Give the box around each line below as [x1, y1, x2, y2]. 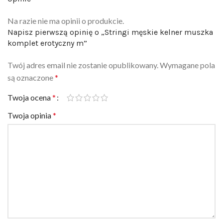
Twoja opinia [7, 99, 53, 109]
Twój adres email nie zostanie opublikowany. [7, 48, 158, 58]
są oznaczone [7, 61, 55, 71]
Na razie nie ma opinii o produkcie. [7, 4, 124, 14]
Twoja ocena [7, 81, 52, 91]
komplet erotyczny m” [7, 26, 87, 36]
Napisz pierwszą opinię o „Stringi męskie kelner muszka [7, 15, 213, 25]
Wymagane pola [160, 48, 215, 58]
